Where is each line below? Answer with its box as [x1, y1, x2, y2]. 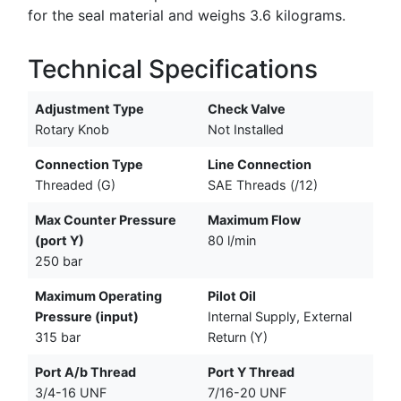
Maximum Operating [35, 287, 162, 303]
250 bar [35, 252, 82, 269]
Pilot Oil [208, 287, 256, 303]
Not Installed [208, 121, 284, 137]
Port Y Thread [208, 363, 294, 380]
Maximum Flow [208, 211, 301, 227]
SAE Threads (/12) [208, 176, 318, 192]
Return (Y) [208, 328, 268, 345]
